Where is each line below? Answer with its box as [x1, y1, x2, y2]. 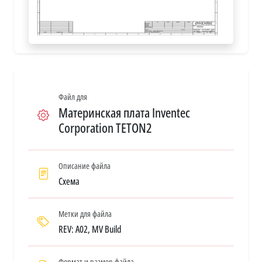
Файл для [58, 91, 87, 102]
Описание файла [58, 160, 111, 171]
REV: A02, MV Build [58, 222, 122, 236]
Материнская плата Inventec [58, 104, 190, 121]
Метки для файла [58, 208, 112, 219]
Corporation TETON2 [58, 119, 152, 136]
